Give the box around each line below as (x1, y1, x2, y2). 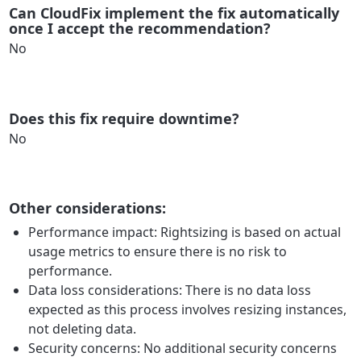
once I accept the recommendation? (9, 18, 272, 38)
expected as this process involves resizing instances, (28, 301, 347, 319)
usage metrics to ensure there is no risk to (28, 243, 288, 261)
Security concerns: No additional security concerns (28, 339, 338, 358)
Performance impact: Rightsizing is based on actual (28, 223, 342, 242)
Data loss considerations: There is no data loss (28, 281, 312, 300)
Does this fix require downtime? (9, 108, 240, 128)
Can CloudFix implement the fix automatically (9, 2, 340, 23)
